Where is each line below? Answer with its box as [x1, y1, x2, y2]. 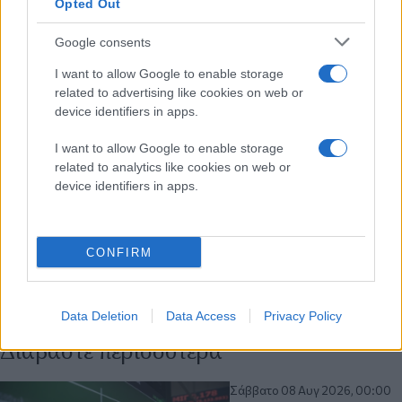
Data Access [165, 309, 236, 323]
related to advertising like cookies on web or [55, 85, 303, 100]
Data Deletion [60, 309, 138, 323]
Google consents [55, 34, 151, 49]
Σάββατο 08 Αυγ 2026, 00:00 [230, 383, 392, 398]
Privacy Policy [263, 309, 342, 323]
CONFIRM [85, 245, 153, 259]
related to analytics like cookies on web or [55, 160, 291, 174]
